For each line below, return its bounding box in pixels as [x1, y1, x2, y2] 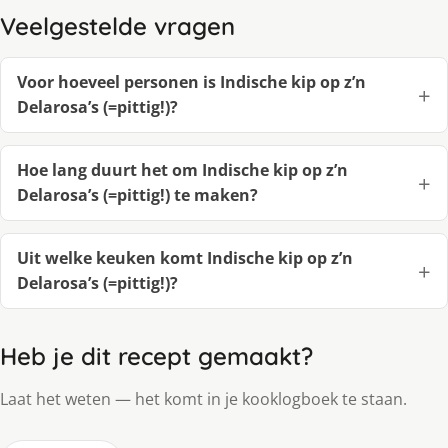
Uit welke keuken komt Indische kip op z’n [17, 247, 353, 270]
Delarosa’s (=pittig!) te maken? [17, 184, 258, 207]
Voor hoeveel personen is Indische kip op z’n [17, 71, 366, 94]
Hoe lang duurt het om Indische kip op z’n [17, 159, 348, 182]
